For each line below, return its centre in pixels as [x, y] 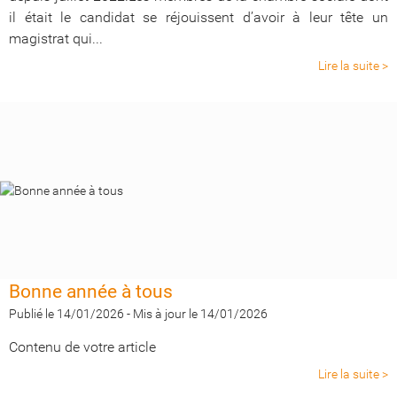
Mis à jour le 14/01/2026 [200, 314]
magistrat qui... [56, 39]
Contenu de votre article [82, 347]
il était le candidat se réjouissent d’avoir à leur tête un [198, 17]
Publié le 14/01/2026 [66, 314]
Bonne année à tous [91, 292]
